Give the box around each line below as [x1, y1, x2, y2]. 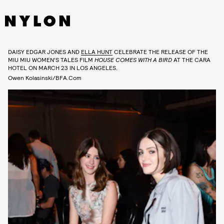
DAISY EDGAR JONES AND [8, 47, 81, 55]
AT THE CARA [172, 55, 210, 63]
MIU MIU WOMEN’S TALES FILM [8, 55, 94, 63]
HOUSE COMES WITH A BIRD [94, 55, 172, 63]
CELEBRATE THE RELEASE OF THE [112, 47, 208, 55]
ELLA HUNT [81, 47, 112, 55]
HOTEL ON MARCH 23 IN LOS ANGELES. [8, 63, 117, 71]
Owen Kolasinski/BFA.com [8, 73, 81, 81]
